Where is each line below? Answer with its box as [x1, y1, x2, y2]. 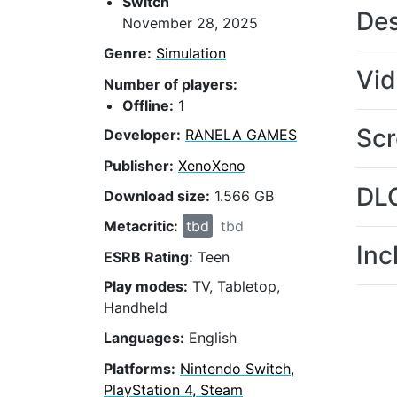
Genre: [104, 44, 152, 63]
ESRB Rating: [104, 247, 193, 266]
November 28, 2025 [122, 14, 258, 33]
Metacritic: [104, 217, 178, 236]
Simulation [156, 44, 226, 63]
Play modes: [104, 277, 188, 296]
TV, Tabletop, [188, 277, 280, 296]
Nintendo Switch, [180, 360, 294, 378]
